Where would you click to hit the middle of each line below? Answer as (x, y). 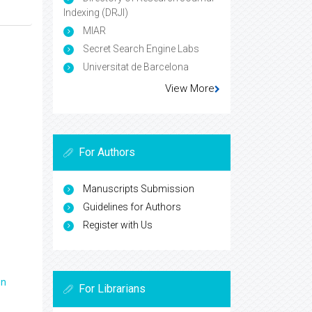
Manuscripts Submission (139, 189)
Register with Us (118, 225)
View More (190, 89)
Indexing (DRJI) (96, 13)
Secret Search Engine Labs (140, 49)
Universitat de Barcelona (135, 67)
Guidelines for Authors (132, 207)
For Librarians (112, 289)
